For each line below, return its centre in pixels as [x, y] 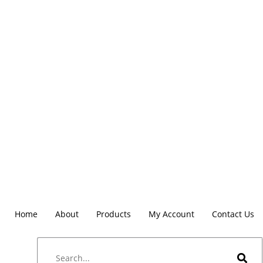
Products [114, 214]
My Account [171, 214]
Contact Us [233, 214]
